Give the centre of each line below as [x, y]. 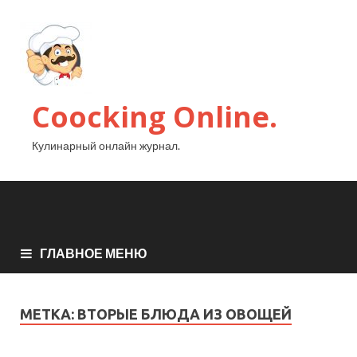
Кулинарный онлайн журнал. [106, 145]
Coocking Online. [155, 117]
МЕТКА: [49, 314]
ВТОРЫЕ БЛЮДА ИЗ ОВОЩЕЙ [184, 314]
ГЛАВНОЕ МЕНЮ [94, 253]
